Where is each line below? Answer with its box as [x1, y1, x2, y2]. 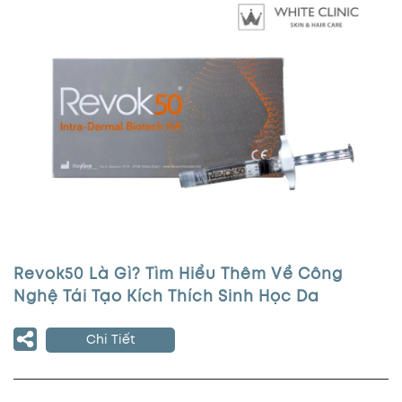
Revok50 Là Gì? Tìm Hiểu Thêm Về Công [13, 268, 343, 283]
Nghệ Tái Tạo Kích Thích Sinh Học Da [13, 291, 319, 305]
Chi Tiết [85, 335, 135, 346]
